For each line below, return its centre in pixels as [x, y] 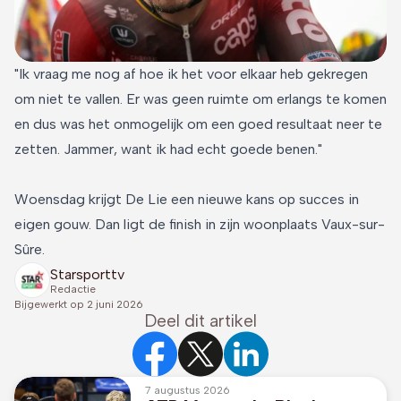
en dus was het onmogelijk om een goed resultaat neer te [198, 124]
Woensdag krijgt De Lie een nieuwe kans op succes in [187, 200]
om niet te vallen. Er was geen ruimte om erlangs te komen [200, 99]
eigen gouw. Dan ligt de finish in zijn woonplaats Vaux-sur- [200, 225]
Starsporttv [87, 274]
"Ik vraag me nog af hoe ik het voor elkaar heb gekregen [191, 74]
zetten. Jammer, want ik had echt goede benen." [168, 149]
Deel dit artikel [200, 321]
